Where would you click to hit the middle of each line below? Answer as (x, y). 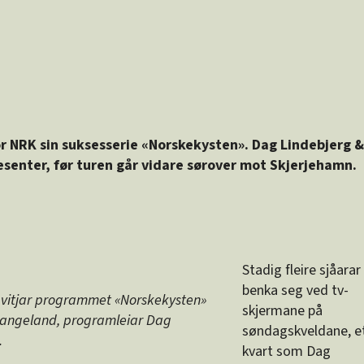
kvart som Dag (286, 351)
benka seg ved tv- (295, 290)
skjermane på (282, 310)
